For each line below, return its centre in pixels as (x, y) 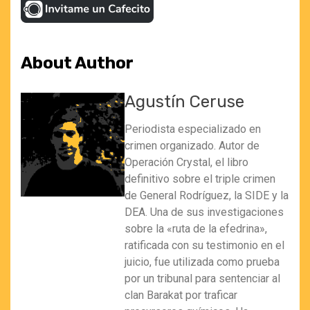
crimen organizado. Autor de (192, 145)
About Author (77, 63)
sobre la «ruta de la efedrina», (196, 228)
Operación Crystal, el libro (186, 162)
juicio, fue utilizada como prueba (202, 262)
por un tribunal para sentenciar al (202, 278)
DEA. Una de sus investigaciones (204, 212)
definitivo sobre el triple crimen (200, 179)
